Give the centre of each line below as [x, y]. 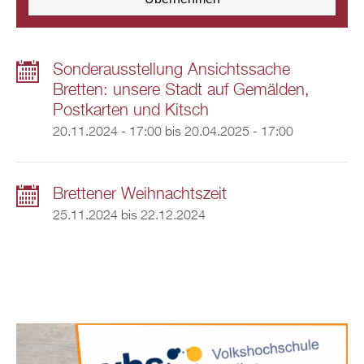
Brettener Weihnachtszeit [139, 194]
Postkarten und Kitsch [130, 110]
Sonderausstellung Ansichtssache [171, 70]
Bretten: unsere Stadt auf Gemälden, [181, 90]
